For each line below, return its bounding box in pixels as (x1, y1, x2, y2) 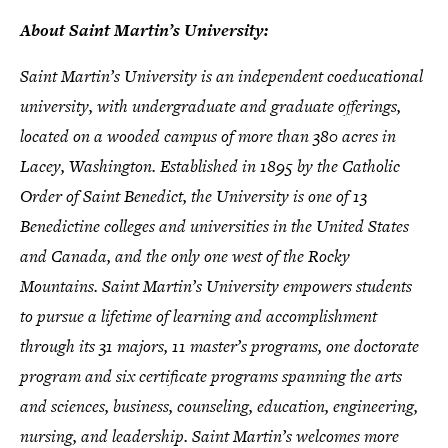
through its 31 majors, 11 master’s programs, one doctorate (20, 333, 419, 358)
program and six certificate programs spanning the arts (20, 363, 402, 388)
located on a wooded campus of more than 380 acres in (20, 123, 396, 148)
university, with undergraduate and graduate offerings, (20, 93, 401, 118)
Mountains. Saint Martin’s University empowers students (20, 273, 412, 298)
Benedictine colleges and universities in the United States (20, 213, 409, 238)
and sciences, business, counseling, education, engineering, (20, 393, 418, 418)
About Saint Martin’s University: (20, 17, 280, 42)
